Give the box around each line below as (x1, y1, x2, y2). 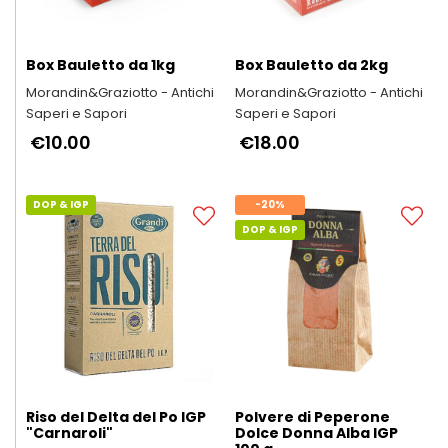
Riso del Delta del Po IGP (26, 407, 206, 427)
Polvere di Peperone (234, 407, 390, 427)
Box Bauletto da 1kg (26, 54, 175, 75)
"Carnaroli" (26, 423, 113, 443)
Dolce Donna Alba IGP (234, 423, 398, 443)
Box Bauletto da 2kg (234, 54, 388, 75)
